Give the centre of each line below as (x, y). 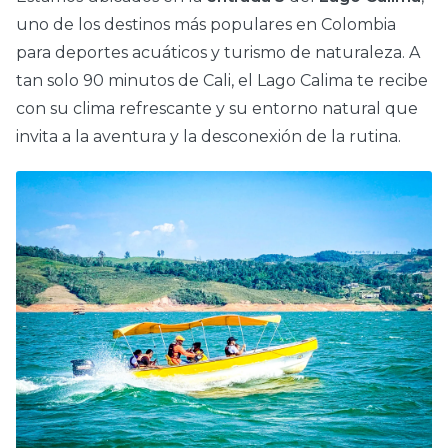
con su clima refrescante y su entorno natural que (217, 109)
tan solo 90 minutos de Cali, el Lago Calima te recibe (222, 81)
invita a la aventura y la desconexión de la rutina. (208, 137)
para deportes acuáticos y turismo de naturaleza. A (218, 53)
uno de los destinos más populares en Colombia (206, 25)
